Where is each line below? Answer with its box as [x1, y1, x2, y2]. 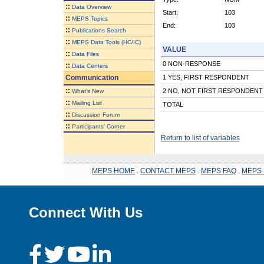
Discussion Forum [71, 111, 120, 118]
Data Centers [71, 62, 108, 69]
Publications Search [71, 27, 126, 34]
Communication [63, 73, 118, 82]
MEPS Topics [71, 15, 108, 22]
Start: [162, 8, 178, 16]
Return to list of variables [160, 133, 240, 142]
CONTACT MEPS [140, 166, 196, 175]
